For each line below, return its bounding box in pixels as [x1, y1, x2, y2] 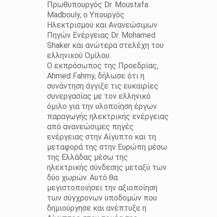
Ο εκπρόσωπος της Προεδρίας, [46, 61, 158, 71]
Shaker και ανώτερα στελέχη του [46, 41, 164, 50]
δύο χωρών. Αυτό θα [46, 173, 118, 183]
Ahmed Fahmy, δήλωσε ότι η [46, 71, 144, 81]
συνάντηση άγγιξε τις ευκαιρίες [46, 81, 158, 91]
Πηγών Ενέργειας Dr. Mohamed [46, 31, 155, 40]
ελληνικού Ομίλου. [46, 51, 111, 61]
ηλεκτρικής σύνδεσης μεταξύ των [46, 163, 167, 172]
